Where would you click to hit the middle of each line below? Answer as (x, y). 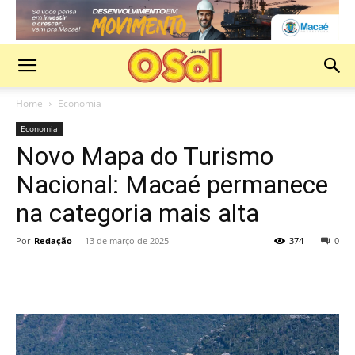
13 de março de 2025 (127, 240)
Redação (53, 240)
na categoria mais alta (137, 213)
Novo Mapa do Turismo (145, 156)
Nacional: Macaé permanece (172, 184)
